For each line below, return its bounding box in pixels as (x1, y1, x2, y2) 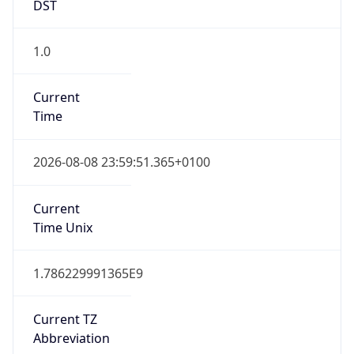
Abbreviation (32, 330, 110, 348)
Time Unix (32, 218, 92, 236)
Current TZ (32, 311, 97, 329)
